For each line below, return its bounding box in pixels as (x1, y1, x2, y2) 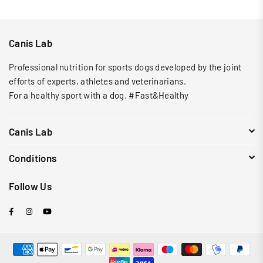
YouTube (51, 204, 86, 215)
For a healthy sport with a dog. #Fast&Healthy (9, 90, 189, 101)
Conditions (9, 152, 57, 164)
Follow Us (9, 180, 52, 193)
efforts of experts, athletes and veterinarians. (9, 76, 187, 87)
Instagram (33, 204, 73, 215)
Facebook (15, 204, 55, 215)
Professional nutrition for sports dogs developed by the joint (9, 62, 242, 73)
